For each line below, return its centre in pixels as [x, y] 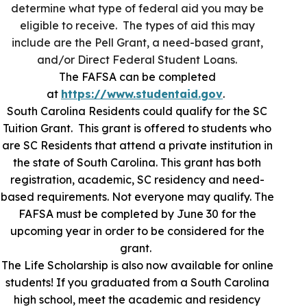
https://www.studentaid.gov [142, 94]
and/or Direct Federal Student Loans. [137, 60]
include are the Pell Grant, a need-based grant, [137, 43]
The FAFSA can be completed [137, 77]
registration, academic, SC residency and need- [137, 180]
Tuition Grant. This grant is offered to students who [137, 128]
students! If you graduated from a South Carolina [137, 283]
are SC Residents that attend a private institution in [137, 146]
